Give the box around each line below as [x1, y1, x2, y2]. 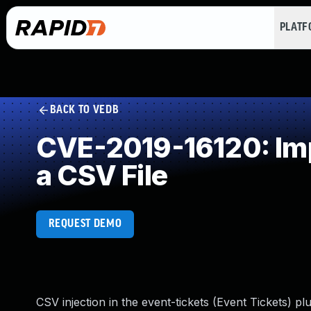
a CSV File [36, 158, 167, 192]
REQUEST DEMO [48, 218, 122, 230]
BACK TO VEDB [49, 104, 119, 116]
